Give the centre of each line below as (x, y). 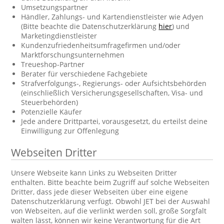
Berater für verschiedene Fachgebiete (84, 74)
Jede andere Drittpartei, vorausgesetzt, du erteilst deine (114, 121)
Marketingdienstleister (59, 36)
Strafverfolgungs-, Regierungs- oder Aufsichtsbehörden (114, 83)
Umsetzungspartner (55, 7)
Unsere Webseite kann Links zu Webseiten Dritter (94, 173)
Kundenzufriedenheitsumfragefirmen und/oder (101, 45)
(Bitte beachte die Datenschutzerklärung (90, 26)
